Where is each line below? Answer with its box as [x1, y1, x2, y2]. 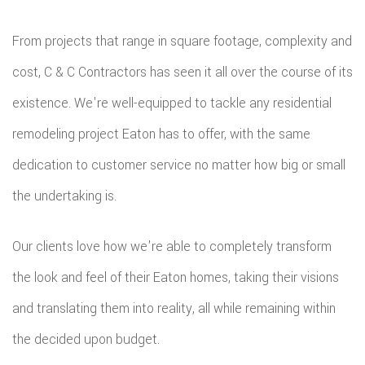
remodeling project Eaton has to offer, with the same [12, 125, 310, 143]
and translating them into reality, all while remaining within [12, 299, 336, 318]
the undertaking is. [12, 187, 117, 205]
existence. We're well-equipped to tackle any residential [12, 94, 332, 112]
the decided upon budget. [12, 330, 160, 349]
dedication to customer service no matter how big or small [12, 156, 345, 174]
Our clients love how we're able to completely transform [12, 237, 332, 256]
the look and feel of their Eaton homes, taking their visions [12, 268, 339, 287]
